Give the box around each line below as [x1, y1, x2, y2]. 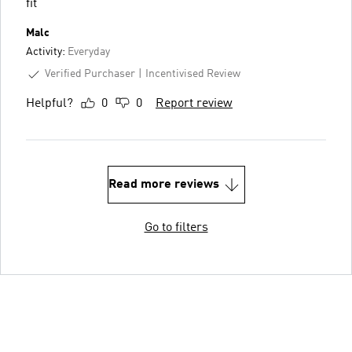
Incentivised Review [145, 68, 240, 80]
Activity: [26, 46, 68, 57]
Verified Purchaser [45, 68, 135, 79]
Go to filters [144, 221, 208, 234]
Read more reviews [108, 178, 219, 191]
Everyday [68, 46, 110, 57]
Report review [156, 97, 233, 110]
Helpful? [26, 97, 73, 110]
